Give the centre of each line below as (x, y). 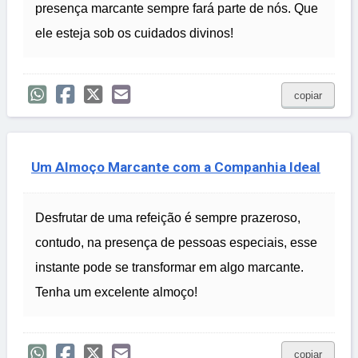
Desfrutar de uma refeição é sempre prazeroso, (168, 218)
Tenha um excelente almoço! (116, 292)
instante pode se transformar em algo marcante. (169, 268)
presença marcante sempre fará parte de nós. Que (177, 9)
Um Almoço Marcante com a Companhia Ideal (176, 167)
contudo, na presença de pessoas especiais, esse (176, 243)
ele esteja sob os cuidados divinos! (134, 34)
